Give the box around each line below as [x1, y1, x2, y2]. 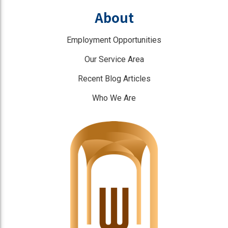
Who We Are [92, 93, 136, 103]
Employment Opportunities [67, 35, 161, 45]
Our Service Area [84, 54, 144, 65]
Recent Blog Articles [77, 74, 151, 84]
